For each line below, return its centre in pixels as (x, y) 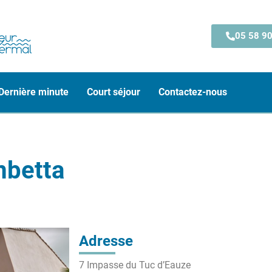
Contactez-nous (193, 92)
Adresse (106, 241)
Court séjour (114, 92)
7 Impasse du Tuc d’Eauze (134, 265)
